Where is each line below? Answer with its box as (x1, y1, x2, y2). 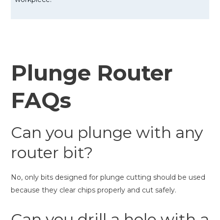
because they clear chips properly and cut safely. (11, 185, 176, 194)
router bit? (11, 142, 93, 162)
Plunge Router (11, 59, 173, 86)
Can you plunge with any (11, 122, 203, 142)
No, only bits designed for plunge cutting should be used (11, 172, 205, 182)
